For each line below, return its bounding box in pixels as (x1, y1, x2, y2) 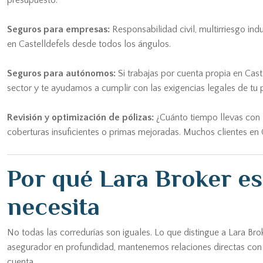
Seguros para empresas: (7, 24, 110, 35)
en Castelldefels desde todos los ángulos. (7, 39, 171, 49)
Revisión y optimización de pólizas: (7, 112, 154, 123)
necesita (7, 193, 100, 220)
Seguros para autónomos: (7, 68, 116, 79)
